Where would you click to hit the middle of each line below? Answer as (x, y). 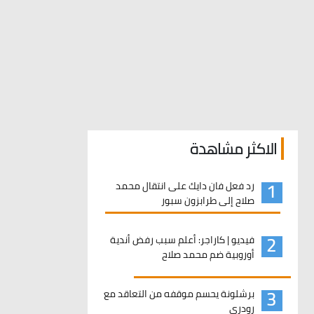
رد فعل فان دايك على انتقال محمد (185, 186)
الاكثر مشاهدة (233, 149)
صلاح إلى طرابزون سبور (207, 200)
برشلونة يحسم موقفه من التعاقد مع (179, 294)
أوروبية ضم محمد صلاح (208, 254)
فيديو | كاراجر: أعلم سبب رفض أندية (182, 240)
